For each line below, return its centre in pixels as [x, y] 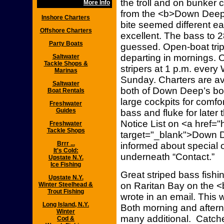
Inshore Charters [66, 17]
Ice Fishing [66, 164]
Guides [66, 110]
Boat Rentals [66, 90]
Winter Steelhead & [66, 184]
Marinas [66, 70]
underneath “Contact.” [167, 157]
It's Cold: [66, 150]
